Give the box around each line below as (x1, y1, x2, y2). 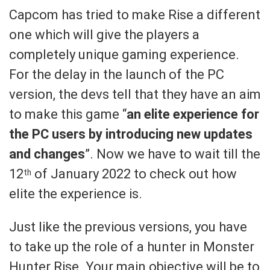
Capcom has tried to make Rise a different (9, 7, 260, 22)
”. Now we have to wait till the (85, 146, 260, 162)
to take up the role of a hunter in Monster (9, 239, 254, 254)
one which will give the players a (9, 27, 199, 42)
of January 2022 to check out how (31, 166, 237, 181)
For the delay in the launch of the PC (9, 66, 224, 82)
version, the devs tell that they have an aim (9, 86, 261, 102)
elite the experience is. (9, 186, 142, 201)
